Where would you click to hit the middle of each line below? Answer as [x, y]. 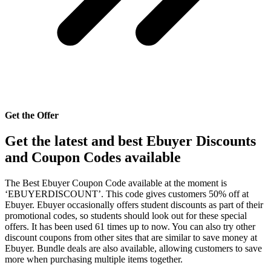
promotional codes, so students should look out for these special [126, 215]
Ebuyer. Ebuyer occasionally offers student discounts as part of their [134, 204]
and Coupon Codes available [93, 157]
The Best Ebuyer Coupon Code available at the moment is [116, 183]
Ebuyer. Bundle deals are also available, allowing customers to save [133, 248]
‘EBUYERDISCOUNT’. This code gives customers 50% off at [127, 194]
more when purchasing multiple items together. [94, 259]
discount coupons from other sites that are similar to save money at [131, 237]
